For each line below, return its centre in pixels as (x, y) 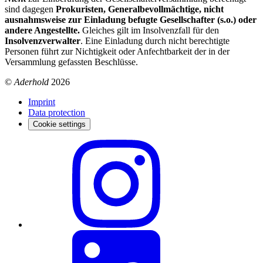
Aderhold (31, 82)
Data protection (57, 112)
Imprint (42, 102)
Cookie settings (59, 124)
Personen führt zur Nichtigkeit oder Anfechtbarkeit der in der (117, 51)
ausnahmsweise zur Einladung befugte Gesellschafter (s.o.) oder (131, 19)
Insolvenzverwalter (43, 41)
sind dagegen (30, 9)
